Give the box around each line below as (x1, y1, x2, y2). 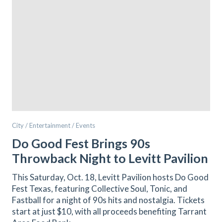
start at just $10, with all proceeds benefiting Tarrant (12, 206, 207, 217)
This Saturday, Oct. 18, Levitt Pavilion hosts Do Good (12, 172, 209, 182)
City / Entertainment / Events (12, 121, 95, 129)
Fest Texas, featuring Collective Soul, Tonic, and (12, 183, 187, 194)
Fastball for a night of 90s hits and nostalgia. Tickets (12, 195, 205, 205)
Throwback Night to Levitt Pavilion (12, 151, 208, 166)
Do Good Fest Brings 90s (12, 136, 150, 151)
